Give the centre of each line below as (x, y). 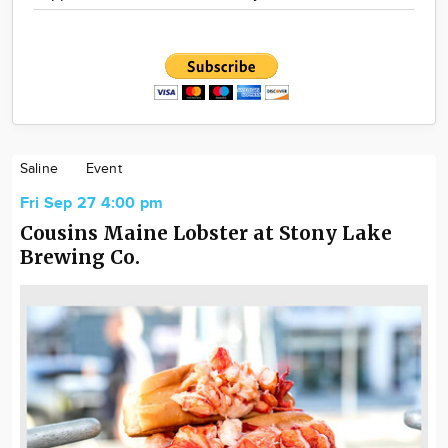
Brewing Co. (80, 257)
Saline (39, 169)
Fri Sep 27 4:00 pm (92, 203)
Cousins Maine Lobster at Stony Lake (206, 233)
